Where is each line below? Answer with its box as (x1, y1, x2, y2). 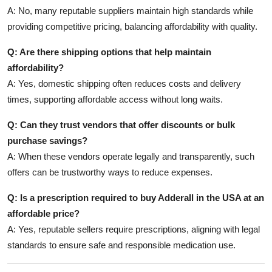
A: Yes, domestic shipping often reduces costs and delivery (7, 78, 241, 89)
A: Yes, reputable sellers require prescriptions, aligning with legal (7, 223, 260, 234)
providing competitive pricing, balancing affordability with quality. (7, 21, 257, 32)
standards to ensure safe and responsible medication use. (7, 239, 236, 250)
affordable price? (7, 208, 80, 219)
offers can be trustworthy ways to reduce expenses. (7, 166, 212, 177)
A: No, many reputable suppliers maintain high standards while (7, 5, 253, 16)
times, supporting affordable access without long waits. (7, 93, 223, 104)
